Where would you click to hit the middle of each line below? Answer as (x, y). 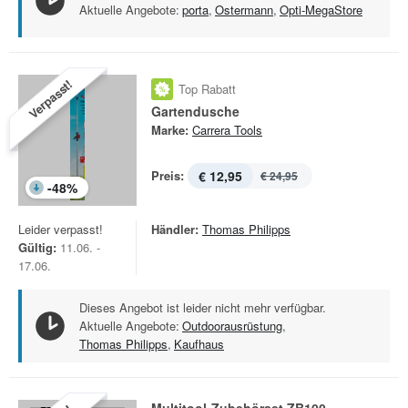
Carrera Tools (227, 130)
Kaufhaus (199, 344)
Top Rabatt (207, 89)
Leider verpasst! (61, 229)
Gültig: (37, 247)
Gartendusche (195, 111)
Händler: (175, 229)
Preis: (168, 175)
